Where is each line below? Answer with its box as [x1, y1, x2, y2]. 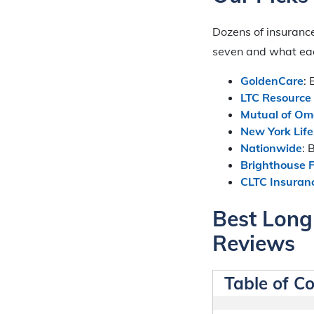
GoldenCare [240, 73, 303, 88]
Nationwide [240, 140, 302, 155]
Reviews [212, 230, 295, 257]
